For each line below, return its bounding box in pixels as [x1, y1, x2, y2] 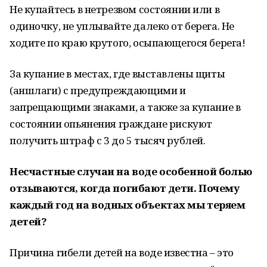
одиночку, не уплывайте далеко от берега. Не [10, 19, 234, 33]
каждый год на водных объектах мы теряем [10, 198, 246, 212]
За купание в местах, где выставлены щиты [10, 67, 225, 80]
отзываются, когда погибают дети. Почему [10, 181, 240, 195]
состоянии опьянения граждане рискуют [10, 117, 212, 131]
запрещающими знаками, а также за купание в [10, 100, 241, 114]
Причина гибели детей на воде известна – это [10, 246, 234, 259]
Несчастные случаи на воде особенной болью [10, 164, 252, 178]
